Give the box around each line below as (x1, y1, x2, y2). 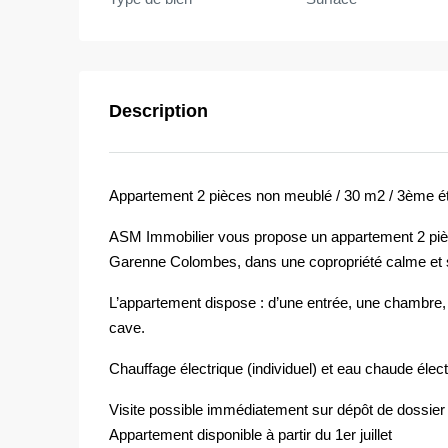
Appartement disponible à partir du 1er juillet (109, 425, 392, 443)
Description (109, 100, 208, 121)
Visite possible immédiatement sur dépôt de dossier (109, 400, 445, 418)
